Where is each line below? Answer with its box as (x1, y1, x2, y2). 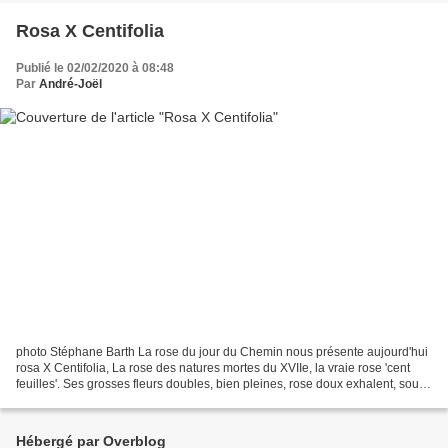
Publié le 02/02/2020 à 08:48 (16, 61, 174, 76)
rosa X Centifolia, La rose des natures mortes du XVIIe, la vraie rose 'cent (16, 360, 410, 375)
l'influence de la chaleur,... (16, 392, 156, 407)
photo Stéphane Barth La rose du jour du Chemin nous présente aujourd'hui (16, 344, 428, 359)
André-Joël (39, 77, 102, 92)
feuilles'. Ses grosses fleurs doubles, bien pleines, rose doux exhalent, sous (16, 376, 425, 391)
